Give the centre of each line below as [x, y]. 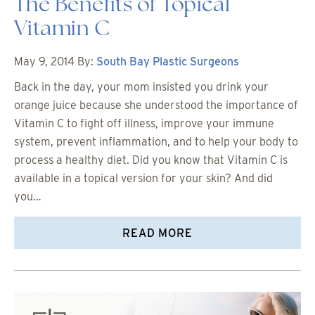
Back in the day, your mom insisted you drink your [141, 86]
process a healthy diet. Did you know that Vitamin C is [151, 160]
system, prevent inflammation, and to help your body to [156, 141]
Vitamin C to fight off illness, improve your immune [144, 123]
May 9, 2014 [44, 61]
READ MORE [157, 233]
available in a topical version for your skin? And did [143, 178]
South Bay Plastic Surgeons [168, 61]
